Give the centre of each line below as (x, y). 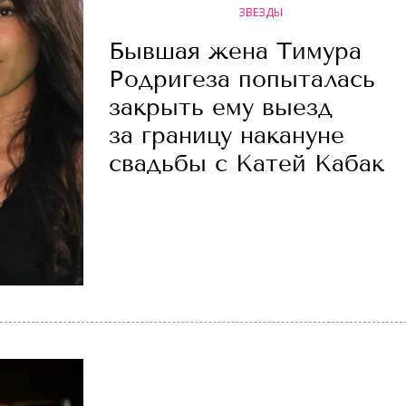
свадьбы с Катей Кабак (246, 163)
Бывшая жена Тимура (235, 51)
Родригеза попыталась (242, 79)
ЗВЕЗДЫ (260, 12)
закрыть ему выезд (221, 107)
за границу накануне (227, 135)
